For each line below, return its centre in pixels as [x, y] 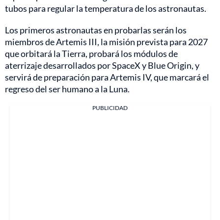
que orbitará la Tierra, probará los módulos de [91, 53]
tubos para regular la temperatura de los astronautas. [106, 8]
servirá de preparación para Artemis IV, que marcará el [107, 77]
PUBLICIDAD [110, 108]
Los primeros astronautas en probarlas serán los [96, 30]
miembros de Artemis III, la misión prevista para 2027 [106, 41]
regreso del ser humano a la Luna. [67, 89]
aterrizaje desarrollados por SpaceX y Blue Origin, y [102, 65]
